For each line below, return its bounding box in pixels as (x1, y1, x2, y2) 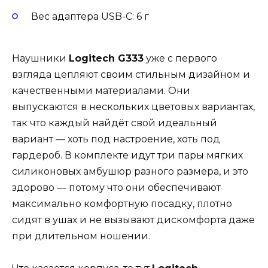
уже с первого (144, 52, 217, 64)
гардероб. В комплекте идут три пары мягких (12, 149, 243, 161)
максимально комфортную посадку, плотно (12, 197, 232, 209)
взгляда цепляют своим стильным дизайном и (12, 68, 250, 80)
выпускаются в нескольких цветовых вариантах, (12, 100, 255, 112)
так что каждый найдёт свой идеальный (12, 117, 217, 129)
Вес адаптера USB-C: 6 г (31, 10, 149, 22)
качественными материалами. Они (12, 84, 190, 96)
